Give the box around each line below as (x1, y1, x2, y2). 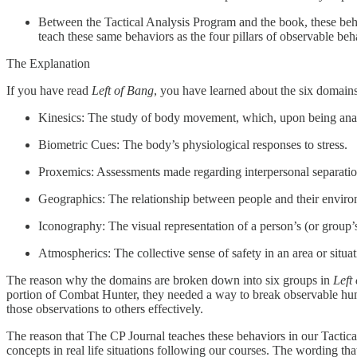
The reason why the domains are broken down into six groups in (6, 273, 333, 287)
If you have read (6, 83, 92, 97)
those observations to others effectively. (6, 301, 203, 316)
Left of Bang (92, 83, 154, 97)
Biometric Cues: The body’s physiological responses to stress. (38, 137, 347, 151)
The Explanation (6, 56, 90, 70)
